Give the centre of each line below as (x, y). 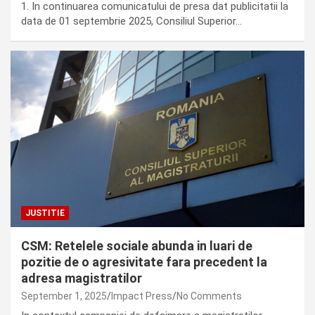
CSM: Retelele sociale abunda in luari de (137, 245)
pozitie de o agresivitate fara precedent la (144, 262)
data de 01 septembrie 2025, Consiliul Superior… (131, 21)
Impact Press (142, 296)
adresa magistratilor (82, 278)
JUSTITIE (45, 213)
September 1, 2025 (64, 296)
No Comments (209, 296)
